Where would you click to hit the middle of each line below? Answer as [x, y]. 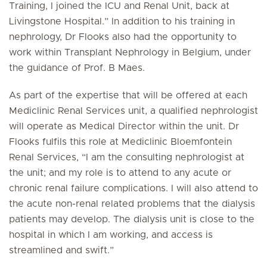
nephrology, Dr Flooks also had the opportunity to [123, 37]
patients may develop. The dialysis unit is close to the [132, 219]
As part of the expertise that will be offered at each [128, 95]
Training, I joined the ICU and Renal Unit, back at [119, 6]
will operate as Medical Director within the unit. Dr [124, 126]
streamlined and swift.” [61, 250]
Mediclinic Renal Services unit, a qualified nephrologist [133, 111]
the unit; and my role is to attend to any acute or [120, 173]
